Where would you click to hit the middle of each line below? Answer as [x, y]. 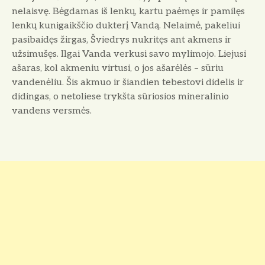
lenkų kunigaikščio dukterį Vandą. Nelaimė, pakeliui [126, 26]
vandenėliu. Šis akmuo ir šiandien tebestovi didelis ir [128, 83]
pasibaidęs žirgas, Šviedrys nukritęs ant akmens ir [122, 40]
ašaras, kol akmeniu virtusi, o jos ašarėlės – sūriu [118, 69]
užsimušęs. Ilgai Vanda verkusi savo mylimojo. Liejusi [129, 54]
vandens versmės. [52, 111]
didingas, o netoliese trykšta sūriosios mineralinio [120, 97]
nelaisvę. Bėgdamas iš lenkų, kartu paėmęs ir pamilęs [128, 12]
